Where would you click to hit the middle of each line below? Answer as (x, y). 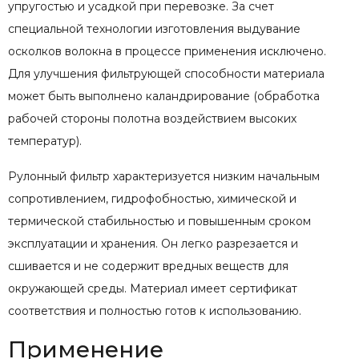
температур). (45, 141)
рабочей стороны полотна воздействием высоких (152, 118)
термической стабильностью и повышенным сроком (159, 221)
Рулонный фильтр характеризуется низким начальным (164, 176)
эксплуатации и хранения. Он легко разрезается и (153, 243)
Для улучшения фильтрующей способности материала (166, 73)
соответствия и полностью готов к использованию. (155, 311)
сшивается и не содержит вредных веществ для (148, 266)
